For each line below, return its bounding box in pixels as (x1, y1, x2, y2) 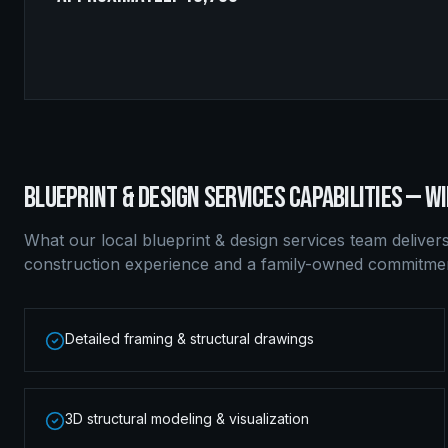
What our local (24, 230, 142, 250)
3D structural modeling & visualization (65, 410, 309, 427)
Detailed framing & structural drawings (65, 330, 314, 347)
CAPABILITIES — (284, 180, 425, 216)
